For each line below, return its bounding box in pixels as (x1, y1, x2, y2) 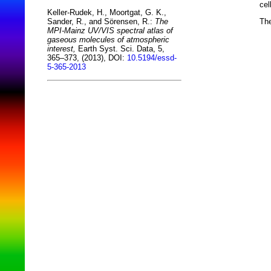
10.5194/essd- (127, 53, 177, 63)
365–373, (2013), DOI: (47, 53, 127, 63)
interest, (47, 44, 76, 54)
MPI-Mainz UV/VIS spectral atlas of (47, 26, 173, 36)
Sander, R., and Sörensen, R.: (47, 17, 155, 27)
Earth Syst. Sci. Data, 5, (76, 44, 165, 54)
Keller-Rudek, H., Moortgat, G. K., (47, 8, 166, 18)
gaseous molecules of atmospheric (47, 35, 169, 45)
